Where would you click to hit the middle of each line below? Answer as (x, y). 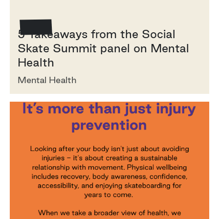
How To (33, 14)
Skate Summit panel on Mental (103, 48)
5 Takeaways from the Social (97, 33)
